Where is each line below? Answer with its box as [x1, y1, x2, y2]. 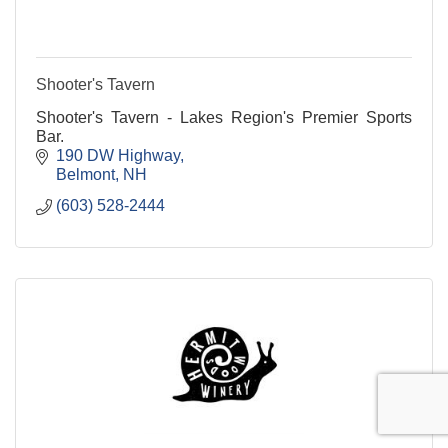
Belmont [56, 166, 115, 184]
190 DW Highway [56, 147, 180, 165]
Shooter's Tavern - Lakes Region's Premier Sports [36, 109, 412, 127]
